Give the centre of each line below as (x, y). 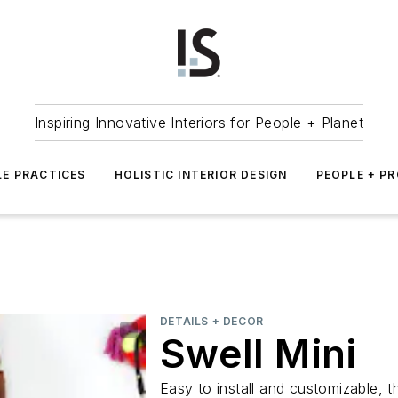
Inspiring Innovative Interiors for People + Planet (199, 123)
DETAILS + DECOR (211, 321)
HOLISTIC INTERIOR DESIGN (201, 175)
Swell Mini (258, 354)
